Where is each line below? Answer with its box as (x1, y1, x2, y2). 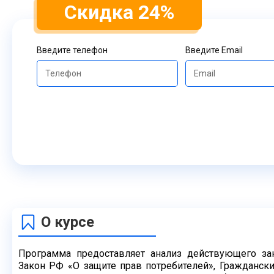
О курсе (41, 213, 94, 231)
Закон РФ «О (18, 260, 84, 272)
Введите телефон (37, 45, 108, 55)
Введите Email (185, 45, 243, 55)
